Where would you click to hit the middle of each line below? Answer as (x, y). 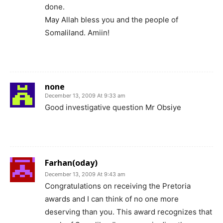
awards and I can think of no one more (112, 199)
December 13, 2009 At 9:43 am (85, 174)
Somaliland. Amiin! (77, 33)
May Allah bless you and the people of (111, 20)
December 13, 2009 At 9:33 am (85, 96)
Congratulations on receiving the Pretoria (118, 186)
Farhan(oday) (71, 163)
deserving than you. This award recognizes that (128, 212)
